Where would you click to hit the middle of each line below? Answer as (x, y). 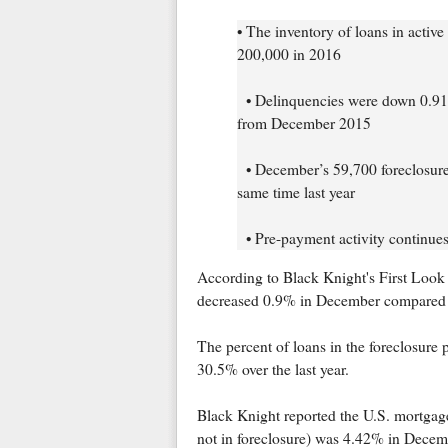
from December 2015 (303, 122)
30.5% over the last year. (272, 368)
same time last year (295, 191)
